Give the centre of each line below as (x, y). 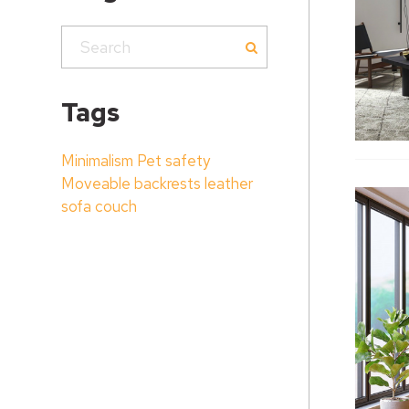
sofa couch (100, 206)
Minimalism (98, 161)
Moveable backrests (131, 184)
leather (229, 184)
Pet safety (174, 161)
